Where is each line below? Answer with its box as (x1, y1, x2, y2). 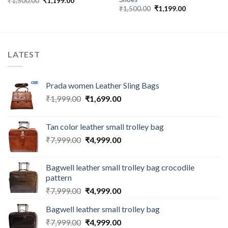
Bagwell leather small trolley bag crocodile (46, 162, 194, 173)
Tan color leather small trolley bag (46, 122, 164, 132)
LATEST (8, 49, 40, 59)
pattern (46, 173, 72, 183)
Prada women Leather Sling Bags (46, 80, 159, 91)
